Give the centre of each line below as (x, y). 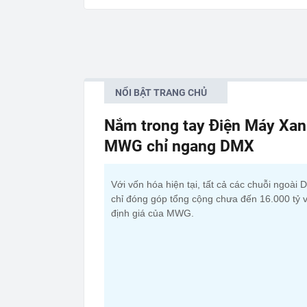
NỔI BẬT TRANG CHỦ (161, 92)
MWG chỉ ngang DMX (179, 146)
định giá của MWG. (152, 213)
